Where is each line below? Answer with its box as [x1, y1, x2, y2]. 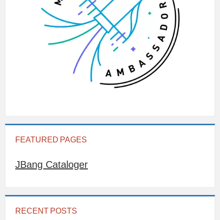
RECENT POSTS [15, 207, 78, 216]
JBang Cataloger [15, 159, 88, 170]
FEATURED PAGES [15, 136, 87, 144]
